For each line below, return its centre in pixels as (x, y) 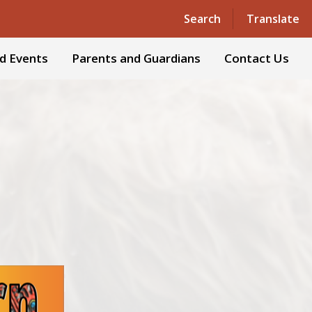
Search (202, 18)
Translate (273, 18)
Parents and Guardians (136, 58)
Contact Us (257, 58)
